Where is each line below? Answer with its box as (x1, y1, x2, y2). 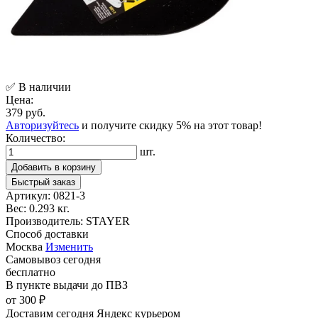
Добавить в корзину (11, 161, 96, 172)
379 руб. (6, 106, 45, 119)
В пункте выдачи (6, 278, 89, 291)
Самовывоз (6, 253, 60, 265)
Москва (6, 240, 43, 253)
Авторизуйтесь (6, 119, 79, 131)
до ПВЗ (92, 278, 128, 291)
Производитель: (6, 214, 83, 227)
